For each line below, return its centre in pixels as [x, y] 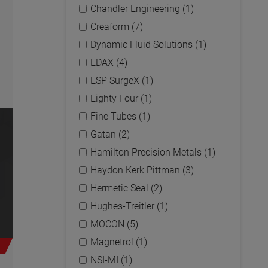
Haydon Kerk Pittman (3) [142, 170]
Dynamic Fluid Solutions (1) [148, 45]
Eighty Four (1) [121, 98]
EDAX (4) [109, 63]
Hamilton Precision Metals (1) [153, 152]
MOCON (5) [114, 224]
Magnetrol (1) [119, 242]
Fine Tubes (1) [120, 116]
